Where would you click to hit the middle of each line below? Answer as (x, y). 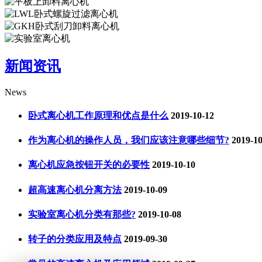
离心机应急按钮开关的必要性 (89, 165)
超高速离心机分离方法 (75, 189)
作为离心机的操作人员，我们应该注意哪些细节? (129, 140)
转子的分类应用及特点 (75, 239)
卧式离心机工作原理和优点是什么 (98, 115)
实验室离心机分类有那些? (82, 215)
